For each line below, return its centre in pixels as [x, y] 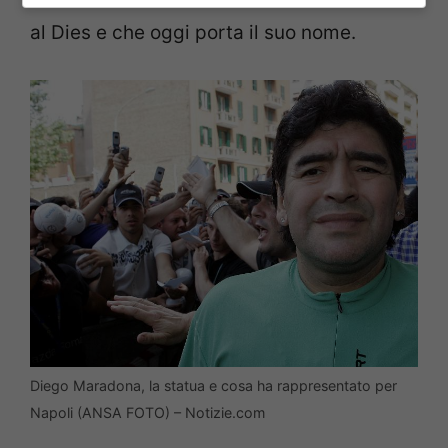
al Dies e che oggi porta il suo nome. [193, 33]
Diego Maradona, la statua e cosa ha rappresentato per [213, 386]
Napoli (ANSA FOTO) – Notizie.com [147, 413]
